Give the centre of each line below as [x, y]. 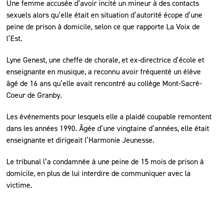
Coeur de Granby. [34, 95]
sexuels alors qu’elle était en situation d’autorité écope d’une [105, 15]
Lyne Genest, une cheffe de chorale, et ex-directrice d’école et [106, 60]
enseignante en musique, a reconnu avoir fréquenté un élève [104, 71]
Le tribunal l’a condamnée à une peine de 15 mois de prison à [105, 161]
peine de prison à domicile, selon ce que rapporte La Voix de [103, 26]
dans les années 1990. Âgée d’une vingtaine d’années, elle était [108, 128]
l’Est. [15, 38]
